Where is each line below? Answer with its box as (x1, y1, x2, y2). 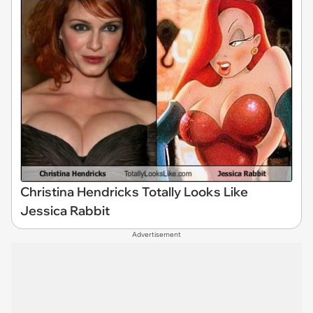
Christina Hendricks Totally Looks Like (20, 184, 248, 201)
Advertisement (132, 230, 181, 240)
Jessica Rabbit (20, 203, 110, 219)
